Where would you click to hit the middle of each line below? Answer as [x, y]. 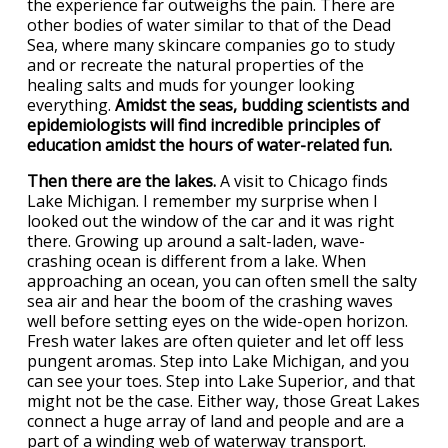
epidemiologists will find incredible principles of [203, 125]
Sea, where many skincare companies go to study [211, 45]
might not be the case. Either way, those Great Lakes [223, 401]
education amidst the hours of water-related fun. [209, 145]
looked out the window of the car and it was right [210, 221]
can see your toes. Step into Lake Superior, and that [221, 381]
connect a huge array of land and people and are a [215, 421]
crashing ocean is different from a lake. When [196, 261]
